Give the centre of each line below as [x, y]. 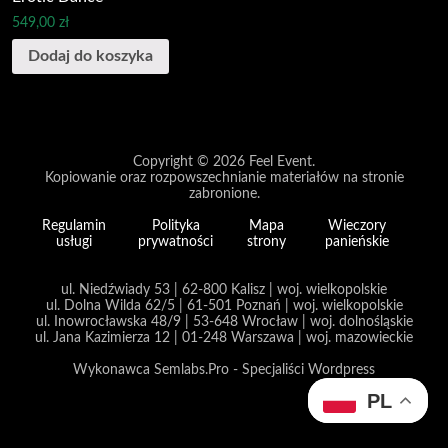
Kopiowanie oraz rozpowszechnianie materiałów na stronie [224, 178]
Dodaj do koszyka [90, 56]
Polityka [175, 226]
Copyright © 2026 [191, 162]
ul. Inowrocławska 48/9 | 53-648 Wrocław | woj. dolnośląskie [224, 322]
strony [266, 242]
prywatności [176, 242]
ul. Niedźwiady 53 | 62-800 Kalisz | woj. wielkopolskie [224, 290]
